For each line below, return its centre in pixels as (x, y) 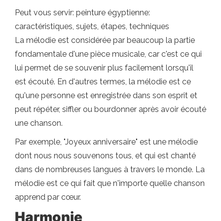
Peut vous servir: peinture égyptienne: (82, 12)
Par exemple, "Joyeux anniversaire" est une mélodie (106, 142)
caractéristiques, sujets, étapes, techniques (92, 26)
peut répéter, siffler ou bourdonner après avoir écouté (110, 109)
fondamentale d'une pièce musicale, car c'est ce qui (108, 54)
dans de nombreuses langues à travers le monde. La (110, 169)
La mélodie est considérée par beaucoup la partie (105, 40)
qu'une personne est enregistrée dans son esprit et (106, 95)
